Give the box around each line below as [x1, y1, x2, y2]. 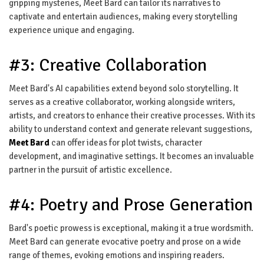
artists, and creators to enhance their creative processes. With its [9, 110, 255, 121]
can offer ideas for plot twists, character [49, 137, 202, 148]
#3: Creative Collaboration [9, 54, 207, 76]
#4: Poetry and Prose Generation [9, 193, 253, 216]
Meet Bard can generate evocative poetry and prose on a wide [9, 236, 241, 247]
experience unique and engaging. [9, 24, 134, 35]
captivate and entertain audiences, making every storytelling [9, 11, 237, 22]
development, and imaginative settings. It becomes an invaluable [9, 150, 254, 161]
